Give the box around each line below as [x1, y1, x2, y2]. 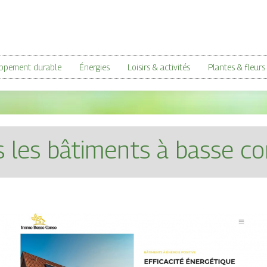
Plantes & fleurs [208, 62, 265, 73]
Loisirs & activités [128, 62, 190, 73]
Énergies [79, 62, 110, 73]
